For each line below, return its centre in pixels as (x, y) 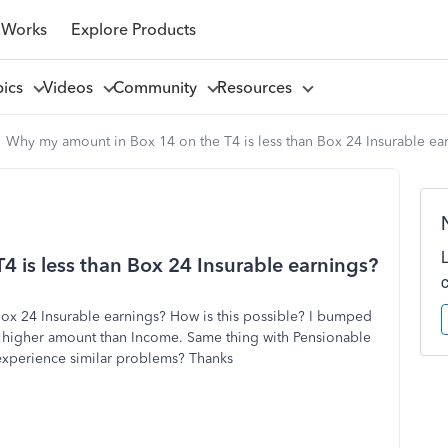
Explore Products (133, 29)
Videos (71, 87)
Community (158, 87)
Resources (258, 87)
